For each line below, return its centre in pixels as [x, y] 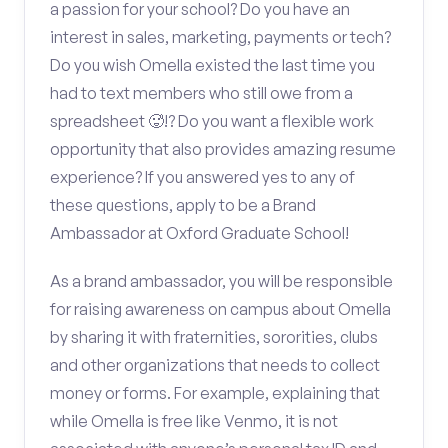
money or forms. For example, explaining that [215, 393]
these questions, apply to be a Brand [183, 205]
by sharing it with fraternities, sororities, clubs [214, 337]
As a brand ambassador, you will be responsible [221, 281]
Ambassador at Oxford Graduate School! [199, 233]
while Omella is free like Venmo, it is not [194, 421]
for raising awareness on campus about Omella [220, 309]
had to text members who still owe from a [201, 93]
